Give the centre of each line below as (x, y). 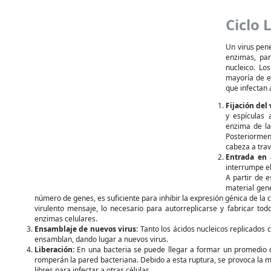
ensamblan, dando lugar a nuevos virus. (101, 239)
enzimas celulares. (66, 219)
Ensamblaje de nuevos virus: (87, 229)
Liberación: (54, 250)
